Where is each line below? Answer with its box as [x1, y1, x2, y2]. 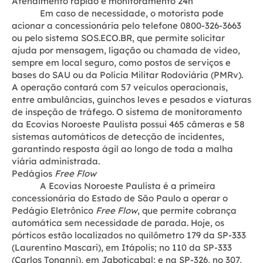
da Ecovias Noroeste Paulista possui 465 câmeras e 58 [12, 119, 245, 130]
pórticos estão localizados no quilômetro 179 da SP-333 [12, 230, 246, 241]
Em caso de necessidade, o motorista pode [12, 8, 224, 19]
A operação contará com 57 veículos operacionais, [12, 82, 228, 93]
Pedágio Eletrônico [12, 205, 96, 216]
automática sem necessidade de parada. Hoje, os [12, 217, 224, 228]
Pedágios [12, 168, 55, 179]
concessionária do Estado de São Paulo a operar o [12, 193, 228, 204]
